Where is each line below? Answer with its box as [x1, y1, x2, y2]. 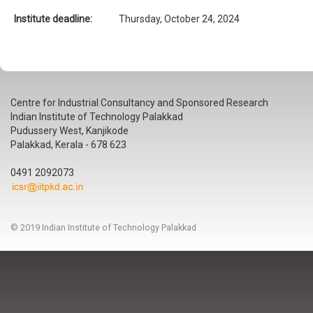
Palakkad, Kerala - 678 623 [10, 139, 126, 150]
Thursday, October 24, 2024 [119, 13, 240, 24]
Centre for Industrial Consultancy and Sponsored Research [10, 97, 268, 108]
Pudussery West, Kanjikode [10, 125, 129, 136]
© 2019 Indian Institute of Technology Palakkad [10, 222, 196, 233]
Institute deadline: [14, 13, 94, 24]
